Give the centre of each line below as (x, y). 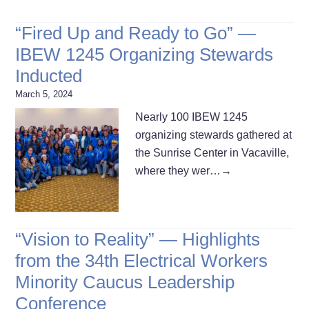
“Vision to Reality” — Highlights (138, 239)
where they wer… (178, 170)
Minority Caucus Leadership (125, 282)
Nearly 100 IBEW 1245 (192, 117)
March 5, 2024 (44, 94)
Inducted (49, 76)
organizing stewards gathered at (214, 134)
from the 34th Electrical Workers (142, 260)
